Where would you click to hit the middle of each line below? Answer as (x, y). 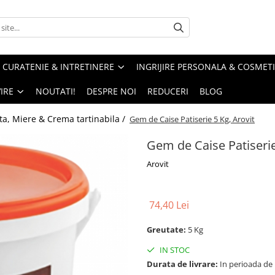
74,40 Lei (169, 205)
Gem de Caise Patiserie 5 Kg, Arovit (192, 119)
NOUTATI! (56, 91)
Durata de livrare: (182, 264)
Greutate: (167, 230)
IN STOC (174, 250)
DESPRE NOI (111, 91)
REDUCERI (168, 91)
